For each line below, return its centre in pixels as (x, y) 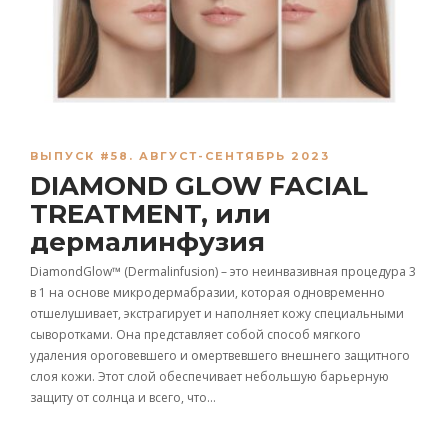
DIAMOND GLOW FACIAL (199, 185)
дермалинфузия (147, 241)
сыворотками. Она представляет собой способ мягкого (195, 334)
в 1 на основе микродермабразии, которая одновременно (207, 292)
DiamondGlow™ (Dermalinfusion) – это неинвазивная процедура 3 (223, 271)
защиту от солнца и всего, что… (123, 397)
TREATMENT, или (150, 213)
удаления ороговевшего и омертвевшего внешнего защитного (220, 355)
